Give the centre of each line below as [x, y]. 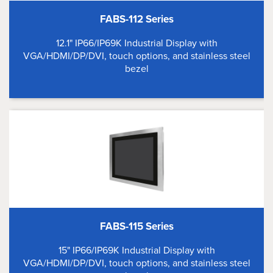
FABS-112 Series [136, 19]
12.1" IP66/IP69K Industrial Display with [136, 43]
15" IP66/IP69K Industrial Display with [136, 250]
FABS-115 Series [136, 226]
